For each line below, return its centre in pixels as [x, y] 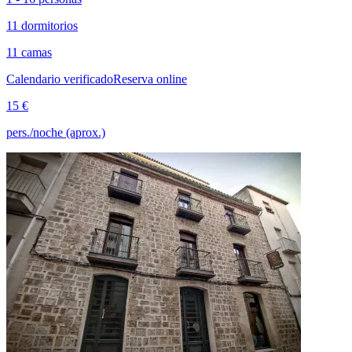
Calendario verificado [60, 79]
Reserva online [150, 79]
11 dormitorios [42, 26]
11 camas [29, 53]
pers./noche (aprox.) [56, 133]
